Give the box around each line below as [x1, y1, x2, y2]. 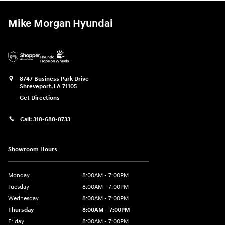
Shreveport [20, 83, 51, 90]
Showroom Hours [8, 145, 57, 153]
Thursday [8, 206, 34, 214]
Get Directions [20, 94, 60, 102]
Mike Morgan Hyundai [8, 17, 113, 30]
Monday [8, 171, 30, 179]
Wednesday [8, 194, 39, 202]
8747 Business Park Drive [20, 75, 89, 83]
